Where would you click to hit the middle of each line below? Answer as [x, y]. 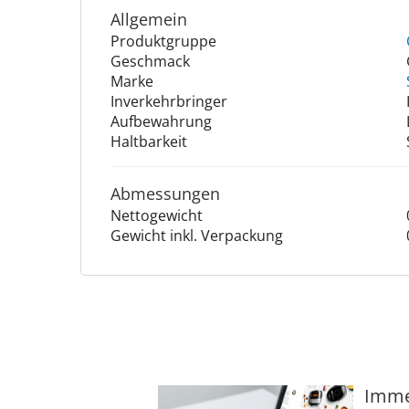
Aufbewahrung [161, 122]
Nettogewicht [157, 216]
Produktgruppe [163, 42]
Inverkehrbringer [169, 102]
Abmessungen [165, 194]
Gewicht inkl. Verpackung [197, 236]
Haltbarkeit [149, 142]
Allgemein [149, 20]
